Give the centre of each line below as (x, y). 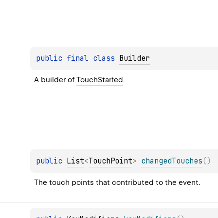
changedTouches (172, 161)
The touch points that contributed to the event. (118, 182)
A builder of (55, 80)
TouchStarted (100, 80)
